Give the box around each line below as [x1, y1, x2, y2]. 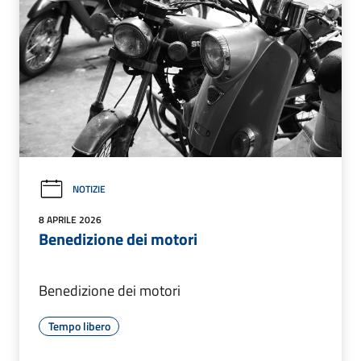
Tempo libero [48, 317, 110, 334]
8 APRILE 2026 [39, 211, 102, 227]
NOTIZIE [73, 181, 106, 197]
